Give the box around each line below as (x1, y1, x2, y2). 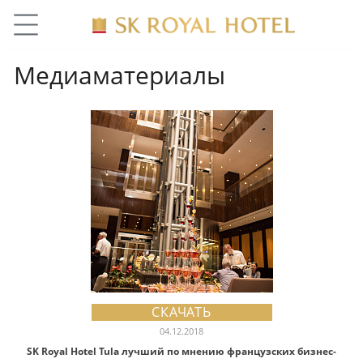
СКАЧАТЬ (152, 303, 211, 321)
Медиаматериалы (14, 58, 225, 92)
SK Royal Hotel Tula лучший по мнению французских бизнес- (27, 344, 336, 358)
